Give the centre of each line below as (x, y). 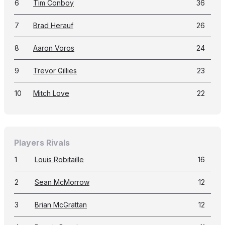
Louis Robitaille (59, 159)
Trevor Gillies (55, 71)
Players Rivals (42, 143)
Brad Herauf (53, 25)
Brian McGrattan (61, 205)
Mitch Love (51, 93)
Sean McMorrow (62, 182)
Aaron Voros (54, 48)
